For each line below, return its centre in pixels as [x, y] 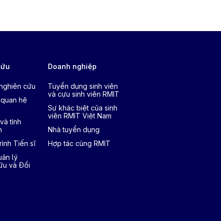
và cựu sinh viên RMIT [83, 94]
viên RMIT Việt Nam [79, 116]
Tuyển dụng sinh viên [83, 86]
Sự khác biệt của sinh [82, 108]
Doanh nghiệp [72, 66]
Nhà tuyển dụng [74, 129]
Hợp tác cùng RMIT [79, 143]
